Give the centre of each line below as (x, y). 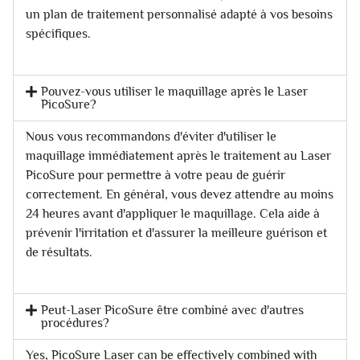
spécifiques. (58, 33)
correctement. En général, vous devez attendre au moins (180, 194)
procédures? (76, 323)
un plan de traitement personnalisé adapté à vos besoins (179, 14)
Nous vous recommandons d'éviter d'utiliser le (151, 136)
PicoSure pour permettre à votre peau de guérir (155, 175)
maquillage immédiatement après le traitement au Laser (178, 155)
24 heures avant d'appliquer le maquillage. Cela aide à (173, 213)
